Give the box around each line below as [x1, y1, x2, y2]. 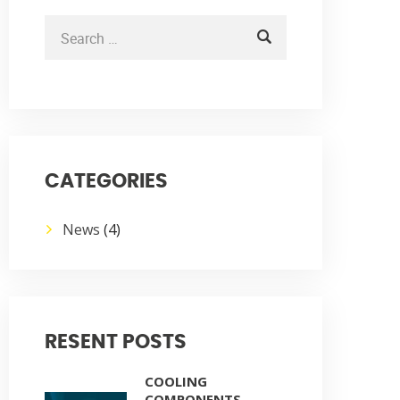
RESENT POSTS [45, 332, 187, 352]
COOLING [145, 372, 207, 390]
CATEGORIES [45, 171, 168, 191]
